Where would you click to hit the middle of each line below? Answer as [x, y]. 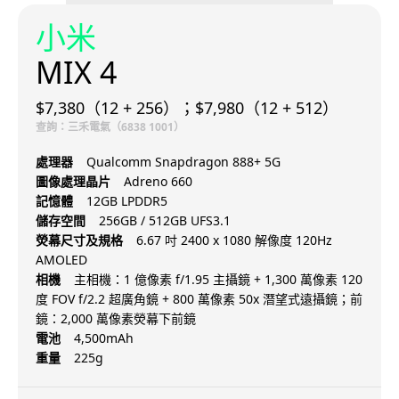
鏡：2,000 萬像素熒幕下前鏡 [116, 319]
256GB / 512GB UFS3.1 [165, 221]
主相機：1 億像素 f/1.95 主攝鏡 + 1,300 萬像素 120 [218, 280]
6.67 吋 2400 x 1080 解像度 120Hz [234, 240]
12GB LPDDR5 [127, 201]
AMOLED [61, 260]
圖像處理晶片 [73, 182]
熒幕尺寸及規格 [79, 240]
